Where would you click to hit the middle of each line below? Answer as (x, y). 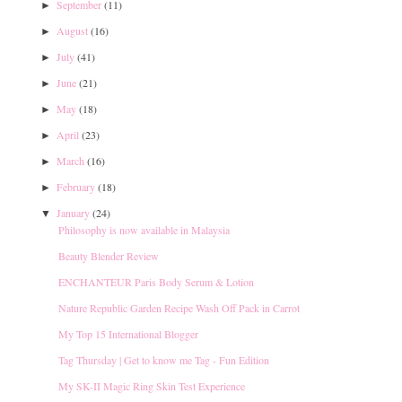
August (72, 30)
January (73, 212)
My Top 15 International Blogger (128, 333)
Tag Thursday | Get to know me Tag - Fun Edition (164, 359)
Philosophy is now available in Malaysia (144, 229)
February (76, 186)
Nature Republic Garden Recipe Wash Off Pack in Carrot (179, 307)
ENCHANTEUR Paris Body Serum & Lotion (156, 281)
